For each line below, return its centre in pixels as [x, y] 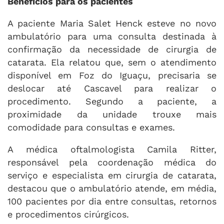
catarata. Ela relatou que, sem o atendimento [112, 62]
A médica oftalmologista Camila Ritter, [112, 149]
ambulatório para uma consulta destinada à [112, 36]
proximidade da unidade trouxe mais [112, 114]
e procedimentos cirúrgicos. [68, 214]
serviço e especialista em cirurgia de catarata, [112, 175]
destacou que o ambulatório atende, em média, [112, 188]
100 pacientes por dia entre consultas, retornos [112, 201]
